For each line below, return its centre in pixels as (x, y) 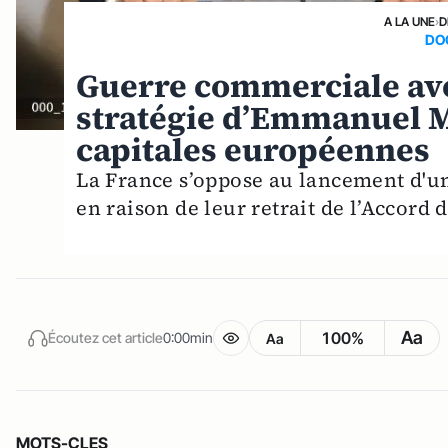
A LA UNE (409, 21)
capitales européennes (253, 149)
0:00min (188, 337)
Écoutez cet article (105, 337)
